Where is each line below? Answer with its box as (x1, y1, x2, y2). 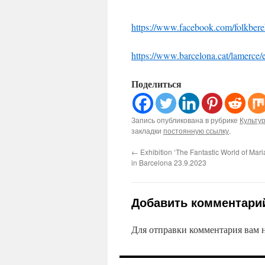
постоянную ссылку (163, 125, 229, 135)
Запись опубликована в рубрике (131, 115, 240, 125)
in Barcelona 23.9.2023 (131, 157, 206, 167)
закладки (131, 125, 163, 135)
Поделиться (131, 77, 182, 91)
